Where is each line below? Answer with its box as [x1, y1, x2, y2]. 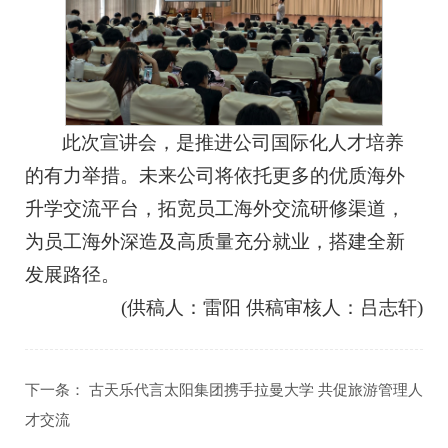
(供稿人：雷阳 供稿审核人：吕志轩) [121, 297, 423, 319]
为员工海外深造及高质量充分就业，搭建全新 [25, 231, 405, 253]
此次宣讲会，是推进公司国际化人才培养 [62, 132, 405, 154]
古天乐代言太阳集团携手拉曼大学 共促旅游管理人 [89, 382, 423, 399]
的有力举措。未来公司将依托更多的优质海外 [25, 165, 405, 187]
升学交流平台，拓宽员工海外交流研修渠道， [25, 198, 405, 220]
